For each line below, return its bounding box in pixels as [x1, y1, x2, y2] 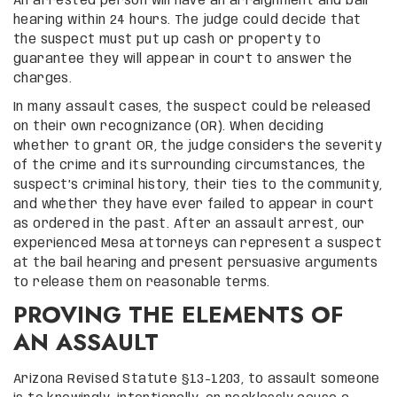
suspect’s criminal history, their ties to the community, [13, 178, 383, 191]
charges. [13, 72, 73, 85]
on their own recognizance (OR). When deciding [13, 120, 323, 133]
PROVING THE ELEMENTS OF [13, 297, 343, 331]
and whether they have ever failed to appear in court [13, 198, 375, 211]
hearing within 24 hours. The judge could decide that [13, 13, 362, 27]
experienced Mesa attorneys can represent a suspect [13, 237, 382, 250]
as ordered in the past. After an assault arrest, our [13, 217, 365, 230]
